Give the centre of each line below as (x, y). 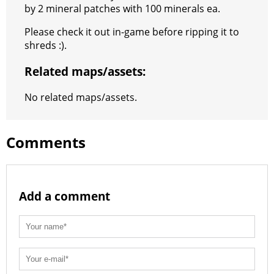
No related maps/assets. (81, 97)
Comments (46, 142)
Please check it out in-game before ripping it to (132, 32)
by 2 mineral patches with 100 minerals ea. (122, 9)
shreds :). (46, 46)
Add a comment (65, 196)
